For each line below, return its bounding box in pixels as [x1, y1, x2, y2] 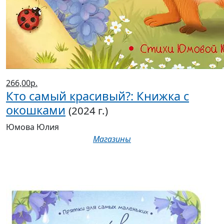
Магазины [93, 133, 131, 145]
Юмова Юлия [6, 121, 59, 133]
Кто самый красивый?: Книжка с [6, 88, 189, 104]
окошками [6, 102, 65, 118]
